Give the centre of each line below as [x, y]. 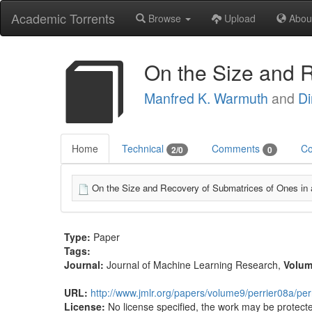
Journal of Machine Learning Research [192, 265]
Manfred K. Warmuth [206, 98]
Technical [144, 148]
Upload [239, 18]
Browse [165, 18]
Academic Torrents [63, 18]
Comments [237, 148]
